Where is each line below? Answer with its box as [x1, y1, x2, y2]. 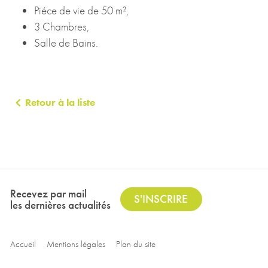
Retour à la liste [25, 96, 95, 109]
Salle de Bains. [34, 35, 98, 50]
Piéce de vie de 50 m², [34, 3, 129, 18]
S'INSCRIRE [134, 191, 188, 206]
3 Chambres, [34, 19, 89, 34]
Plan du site [116, 237, 156, 250]
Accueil [10, 237, 36, 250]
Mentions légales [47, 237, 105, 250]
